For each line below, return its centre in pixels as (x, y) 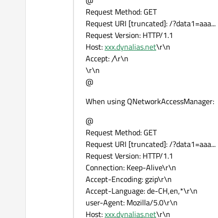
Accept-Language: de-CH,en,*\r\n (142, 191)
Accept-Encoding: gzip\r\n (129, 179)
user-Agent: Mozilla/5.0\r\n (132, 203)
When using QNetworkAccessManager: (150, 101)
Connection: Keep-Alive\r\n (131, 168)
